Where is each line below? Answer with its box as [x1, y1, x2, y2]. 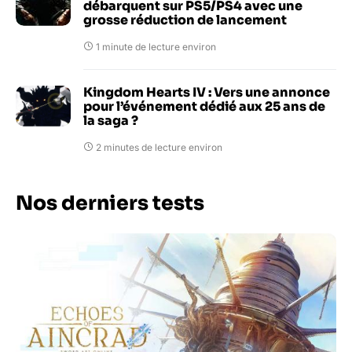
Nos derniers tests [16, 190, 204, 215]
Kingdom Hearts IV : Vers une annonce [83, 83, 330, 101]
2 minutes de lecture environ [96, 141, 222, 153]
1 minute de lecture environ [96, 40, 216, 53]
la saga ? [83, 112, 138, 129]
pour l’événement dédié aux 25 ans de [83, 97, 325, 115]
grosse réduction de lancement [83, 11, 287, 28]
